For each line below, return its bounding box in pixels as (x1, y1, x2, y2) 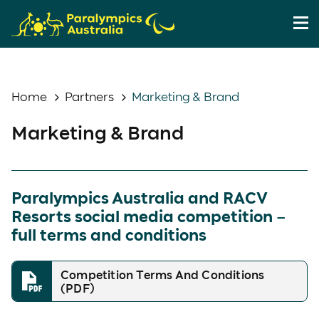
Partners (65, 89, 114, 103)
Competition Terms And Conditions (61, 267, 265, 281)
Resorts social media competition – (11, 206, 286, 225)
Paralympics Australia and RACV (11, 187, 267, 206)
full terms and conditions (11, 224, 206, 244)
